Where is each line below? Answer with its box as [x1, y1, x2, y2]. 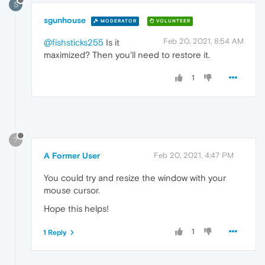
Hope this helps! [44, 203, 109, 214]
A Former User [44, 150, 100, 160]
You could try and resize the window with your [44, 172, 226, 183]
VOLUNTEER [154, 18, 190, 24]
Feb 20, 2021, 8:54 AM [163, 37, 244, 46]
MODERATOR [99, 18, 137, 24]
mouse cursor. [44, 185, 100, 195]
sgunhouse [44, 15, 86, 25]
